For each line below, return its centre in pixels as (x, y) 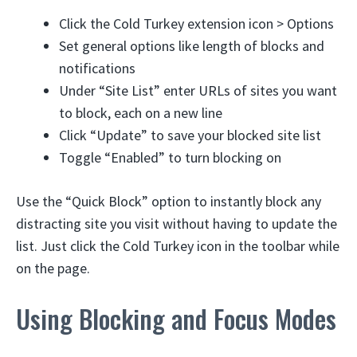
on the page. (53, 268)
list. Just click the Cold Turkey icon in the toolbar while (178, 246)
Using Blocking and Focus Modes (176, 318)
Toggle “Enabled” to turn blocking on (170, 157)
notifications (97, 68)
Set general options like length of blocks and (192, 46)
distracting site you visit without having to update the (177, 224)
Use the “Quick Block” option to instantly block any (169, 201)
